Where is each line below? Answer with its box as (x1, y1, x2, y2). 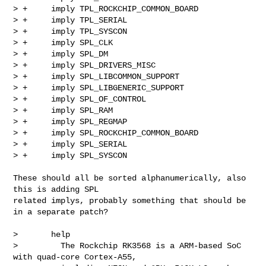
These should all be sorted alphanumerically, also (13, 173, 246, 183)
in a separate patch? (13, 207, 109, 217)
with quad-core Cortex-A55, (13, 252, 137, 262)
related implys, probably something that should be (13, 195, 246, 205)
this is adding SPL (13, 184, 99, 194)
